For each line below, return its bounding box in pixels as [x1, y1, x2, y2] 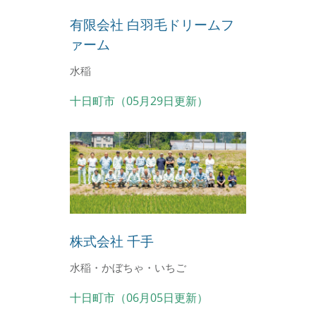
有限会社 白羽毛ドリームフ [70, 14, 234, 34]
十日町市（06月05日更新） [70, 290, 208, 306]
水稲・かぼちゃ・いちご [70, 260, 186, 275]
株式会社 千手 [70, 231, 154, 251]
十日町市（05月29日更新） [70, 92, 208, 109]
